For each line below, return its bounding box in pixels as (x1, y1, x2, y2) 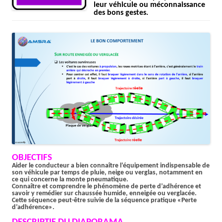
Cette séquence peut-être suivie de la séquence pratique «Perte (12, 196, 197, 204)
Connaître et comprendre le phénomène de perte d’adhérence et (12, 182, 201, 190)
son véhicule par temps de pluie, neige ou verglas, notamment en (12, 168, 203, 176)
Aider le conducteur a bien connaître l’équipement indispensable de (12, 162, 210, 169)
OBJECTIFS (12, 153, 52, 163)
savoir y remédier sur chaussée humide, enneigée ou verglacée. (12, 189, 197, 197)
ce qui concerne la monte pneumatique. (12, 175, 128, 183)
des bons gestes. (94, 8, 148, 17)
